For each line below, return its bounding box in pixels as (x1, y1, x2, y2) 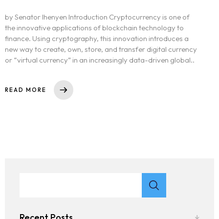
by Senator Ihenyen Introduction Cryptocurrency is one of (5, 12, 190, 22)
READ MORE (5, 86, 46, 94)
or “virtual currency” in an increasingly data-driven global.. (5, 55, 195, 65)
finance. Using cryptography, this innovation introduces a (5, 34, 189, 44)
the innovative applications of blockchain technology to (5, 23, 184, 33)
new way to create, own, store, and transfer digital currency (5, 44, 197, 54)
